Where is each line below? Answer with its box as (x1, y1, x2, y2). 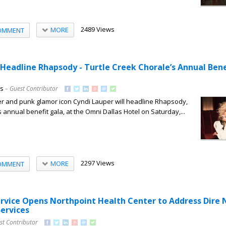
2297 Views (80, 158, 115, 167)
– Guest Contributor (5, 84, 58, 93)
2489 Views (80, 24, 115, 34)
